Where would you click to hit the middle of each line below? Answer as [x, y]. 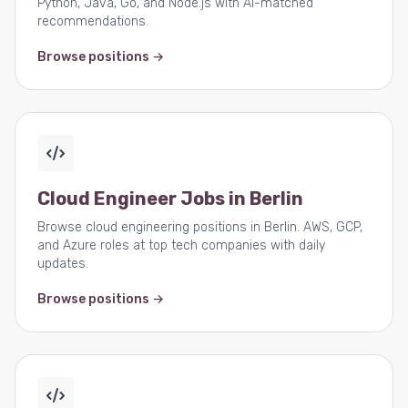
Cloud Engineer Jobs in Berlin [170, 199]
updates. [63, 264]
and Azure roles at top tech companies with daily [181, 245]
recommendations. [93, 21]
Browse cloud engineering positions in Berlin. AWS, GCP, [200, 227]
